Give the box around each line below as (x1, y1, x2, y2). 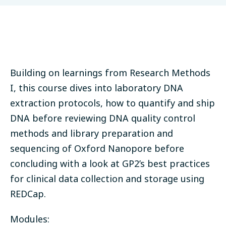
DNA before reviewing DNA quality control (10, 112, 195, 125)
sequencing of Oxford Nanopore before (10, 142, 184, 155)
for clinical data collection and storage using (10, 173, 204, 185)
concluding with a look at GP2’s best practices (10, 157, 210, 170)
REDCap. (10, 188, 46, 200)
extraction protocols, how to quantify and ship (10, 97, 215, 109)
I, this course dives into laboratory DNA (10, 82, 183, 94)
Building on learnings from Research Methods (10, 67, 210, 79)
